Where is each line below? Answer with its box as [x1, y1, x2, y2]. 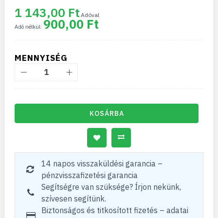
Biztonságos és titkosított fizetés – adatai [41, 205, 188, 215]
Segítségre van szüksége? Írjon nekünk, [41, 182, 181, 192]
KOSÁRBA [89, 109, 124, 118]
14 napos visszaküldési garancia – [41, 159, 163, 168]
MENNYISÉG [15, 53, 68, 63]
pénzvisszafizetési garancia [41, 170, 138, 180]
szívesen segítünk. [41, 194, 106, 203]
